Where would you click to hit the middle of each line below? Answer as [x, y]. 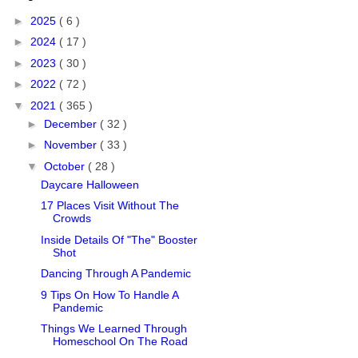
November [72, 145]
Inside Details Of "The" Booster [119, 239]
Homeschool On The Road [120, 342]
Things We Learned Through [113, 329]
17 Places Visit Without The [109, 206]
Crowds [72, 219]
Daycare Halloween [89, 184]
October [66, 166]
